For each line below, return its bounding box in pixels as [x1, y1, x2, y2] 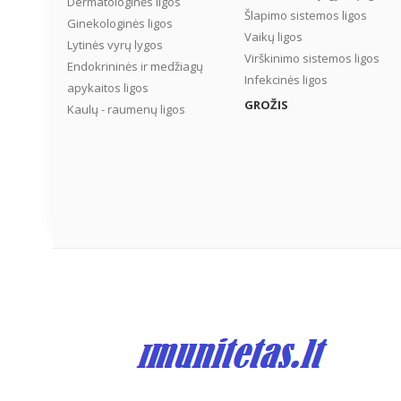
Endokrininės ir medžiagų [67, 58, 203, 74]
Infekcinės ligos [243, 72, 328, 88]
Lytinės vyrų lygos [67, 37, 163, 53]
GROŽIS [243, 97, 288, 113]
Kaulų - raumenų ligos [67, 101, 185, 117]
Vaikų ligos [243, 29, 303, 45]
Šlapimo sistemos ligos [243, 7, 367, 23]
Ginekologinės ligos [67, 15, 173, 31]
